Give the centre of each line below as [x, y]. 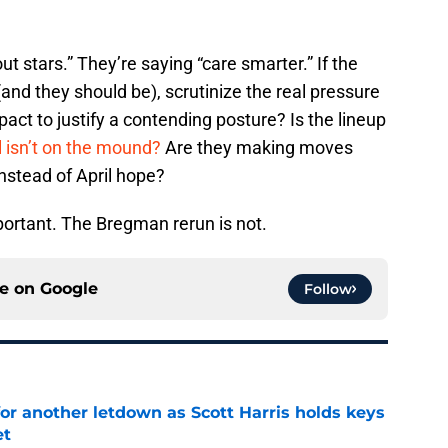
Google [69, 289]
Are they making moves [259, 148]
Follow [328, 289]
